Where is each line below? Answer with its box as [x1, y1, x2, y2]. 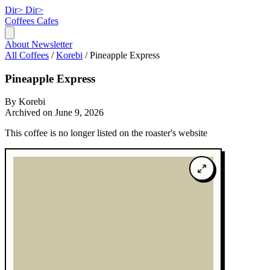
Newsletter [31, 39, 72, 49]
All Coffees [5, 50, 49, 60]
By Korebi [5, 96, 45, 107]
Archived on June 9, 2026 [5, 107, 104, 118]
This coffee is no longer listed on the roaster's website [5, 128, 207, 139]
